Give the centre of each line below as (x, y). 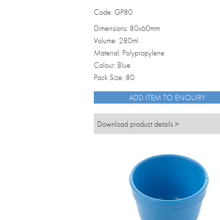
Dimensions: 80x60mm (127, 28)
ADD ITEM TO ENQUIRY (167, 98)
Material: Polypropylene (129, 53)
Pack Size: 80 (114, 78)
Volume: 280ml (116, 41)
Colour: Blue (112, 65)
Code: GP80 (113, 12)
